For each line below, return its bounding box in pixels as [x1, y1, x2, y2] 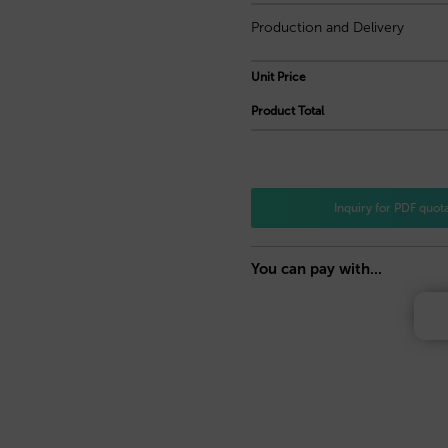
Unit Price [250, 70, 306, 85]
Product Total [250, 104, 324, 119]
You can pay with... [250, 260, 382, 279]
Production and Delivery [250, 19, 404, 37]
